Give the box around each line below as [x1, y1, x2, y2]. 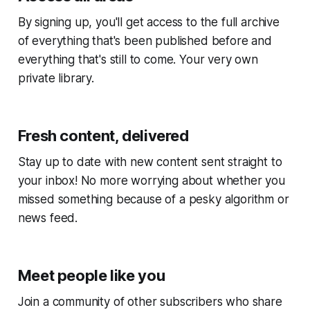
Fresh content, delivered [17, 126, 189, 145]
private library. [17, 71, 94, 85]
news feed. [17, 210, 78, 225]
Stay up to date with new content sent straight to [17, 154, 282, 169]
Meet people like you [17, 266, 165, 284]
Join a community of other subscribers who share [17, 294, 282, 309]
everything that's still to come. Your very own [17, 52, 258, 66]
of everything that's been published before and [17, 33, 272, 48]
